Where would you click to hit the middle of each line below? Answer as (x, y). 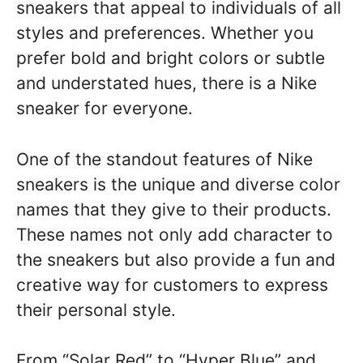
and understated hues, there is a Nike (167, 83)
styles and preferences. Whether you (165, 33)
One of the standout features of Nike (164, 159)
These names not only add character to (175, 234)
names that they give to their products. (174, 209)
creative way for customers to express (172, 284)
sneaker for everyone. (105, 108)
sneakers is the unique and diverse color (178, 184)
